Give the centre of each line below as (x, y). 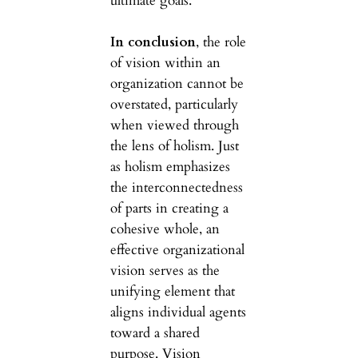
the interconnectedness (176, 187)
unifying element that (172, 291)
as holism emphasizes (170, 166)
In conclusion (153, 42)
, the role (221, 42)
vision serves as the (165, 270)
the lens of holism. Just (174, 145)
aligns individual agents (178, 312)
